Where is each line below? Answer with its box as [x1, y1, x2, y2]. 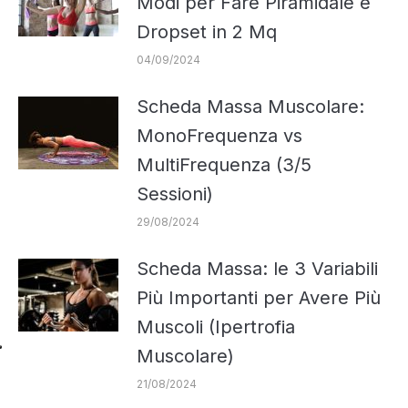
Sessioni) [137, 182, 213, 205]
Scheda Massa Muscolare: [137, 95, 364, 117]
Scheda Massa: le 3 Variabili [137, 257, 378, 280]
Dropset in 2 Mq [137, 20, 277, 43]
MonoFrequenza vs [137, 124, 302, 147]
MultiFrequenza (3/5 [137, 153, 311, 176]
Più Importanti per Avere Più [137, 286, 381, 309]
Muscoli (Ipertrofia [137, 315, 295, 338]
